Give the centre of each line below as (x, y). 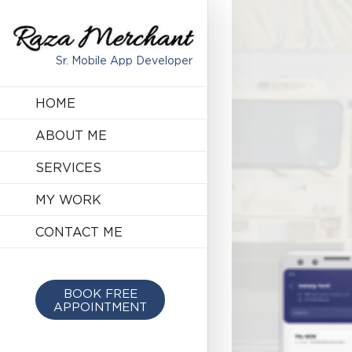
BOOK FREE (100, 293)
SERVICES (68, 167)
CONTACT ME (79, 231)
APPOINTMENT (100, 306)
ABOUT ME (71, 135)
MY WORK (68, 199)
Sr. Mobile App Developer (124, 60)
